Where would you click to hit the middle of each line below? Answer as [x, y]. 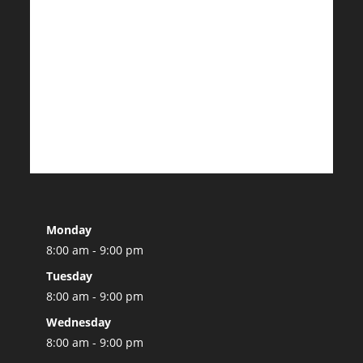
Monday [69, 230]
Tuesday [70, 276]
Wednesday [79, 322]
